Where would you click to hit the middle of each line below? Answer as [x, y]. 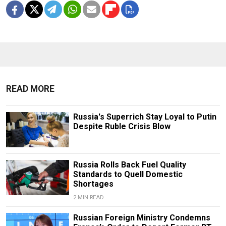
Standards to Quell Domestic [128, 174]
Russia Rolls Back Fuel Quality [129, 164]
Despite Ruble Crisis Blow [122, 126]
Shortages [93, 184]
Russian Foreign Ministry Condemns [142, 217]
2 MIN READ [88, 197]
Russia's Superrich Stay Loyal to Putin [145, 117]
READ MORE [30, 89]
